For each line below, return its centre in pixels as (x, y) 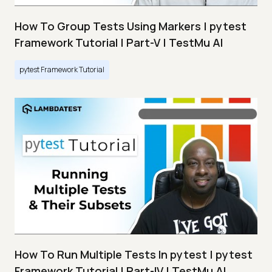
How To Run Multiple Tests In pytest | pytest (134, 255)
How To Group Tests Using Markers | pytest (131, 26)
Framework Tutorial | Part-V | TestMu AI (119, 43)
